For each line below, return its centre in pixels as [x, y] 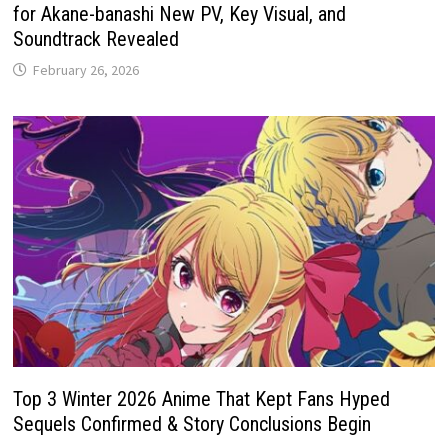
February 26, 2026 [86, 70]
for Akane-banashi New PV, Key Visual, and [180, 14]
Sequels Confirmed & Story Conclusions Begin [192, 424]
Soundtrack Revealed [96, 39]
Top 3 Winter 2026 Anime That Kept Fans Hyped [202, 399]
